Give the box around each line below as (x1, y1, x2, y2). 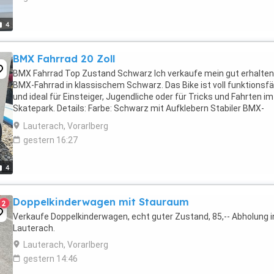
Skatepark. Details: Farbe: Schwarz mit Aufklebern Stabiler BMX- (13, 103, 264, 113)
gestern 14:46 (23, 254, 78, 264)
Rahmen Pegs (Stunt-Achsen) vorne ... (13, 115, 163, 125)
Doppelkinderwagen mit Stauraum (13, 196, 189, 208)
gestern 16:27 (23, 135, 78, 145)
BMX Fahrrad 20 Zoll (13, 53, 115, 65)
